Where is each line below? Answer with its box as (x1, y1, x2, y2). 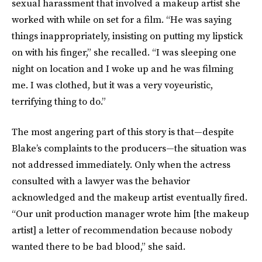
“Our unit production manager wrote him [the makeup (12, 207, 249, 220)
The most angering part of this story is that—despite (12, 125, 234, 138)
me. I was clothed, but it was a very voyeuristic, (12, 78, 213, 91)
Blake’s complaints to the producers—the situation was (12, 142, 246, 154)
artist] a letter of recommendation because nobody (12, 223, 232, 236)
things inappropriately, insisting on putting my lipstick (12, 29, 243, 42)
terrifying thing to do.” (12, 95, 106, 108)
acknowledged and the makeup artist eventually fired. (12, 191, 247, 204)
